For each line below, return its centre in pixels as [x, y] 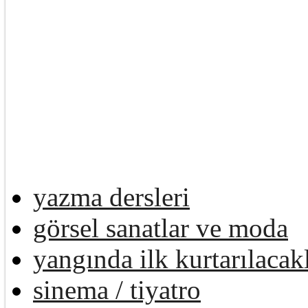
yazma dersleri [111, 197]
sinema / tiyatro [117, 289]
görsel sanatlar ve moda [161, 228]
